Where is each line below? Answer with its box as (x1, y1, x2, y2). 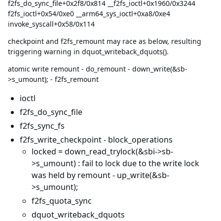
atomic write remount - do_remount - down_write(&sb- (8, 64, 187, 74)
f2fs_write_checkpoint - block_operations (20, 134, 173, 145)
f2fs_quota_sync (32, 195, 92, 206)
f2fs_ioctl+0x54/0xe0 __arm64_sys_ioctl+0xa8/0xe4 (8, 9, 170, 18)
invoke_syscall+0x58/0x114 (8, 19, 95, 29)
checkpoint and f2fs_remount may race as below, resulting (8, 37, 201, 46)
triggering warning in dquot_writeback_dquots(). (8, 47, 169, 56)
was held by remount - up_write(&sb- (32, 170, 169, 181)
